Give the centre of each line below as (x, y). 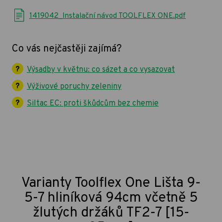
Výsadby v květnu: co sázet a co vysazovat (101, 70)
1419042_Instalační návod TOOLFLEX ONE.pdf (108, 16)
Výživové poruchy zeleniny (74, 87)
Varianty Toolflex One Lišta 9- (111, 184)
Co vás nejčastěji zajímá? (67, 49)
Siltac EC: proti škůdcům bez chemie (93, 104)
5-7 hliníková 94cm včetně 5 (111, 198)
